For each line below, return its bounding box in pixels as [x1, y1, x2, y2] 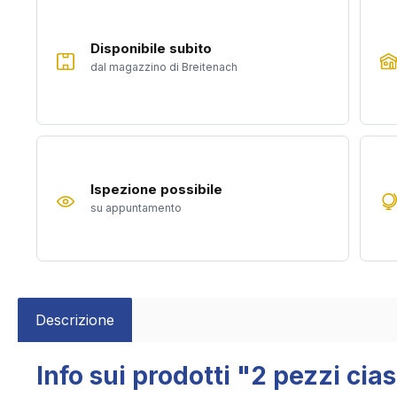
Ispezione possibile [90, 180, 222, 198]
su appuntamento [90, 200, 182, 214]
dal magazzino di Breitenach [90, 60, 237, 74]
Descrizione [35, 311, 114, 329]
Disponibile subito [90, 40, 212, 58]
